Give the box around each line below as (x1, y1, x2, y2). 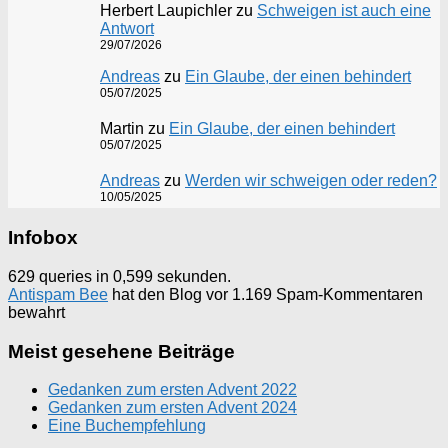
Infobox (8, 227, 78, 249)
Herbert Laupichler (100, 2, 232, 20)
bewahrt (8, 303, 65, 321)
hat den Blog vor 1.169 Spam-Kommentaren (108, 285, 423, 303)
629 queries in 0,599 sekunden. (8, 267, 231, 285)
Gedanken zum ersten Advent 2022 (48, 381, 297, 399)
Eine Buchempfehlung (48, 417, 206, 435)
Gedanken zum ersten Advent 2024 (48, 399, 297, 417)
